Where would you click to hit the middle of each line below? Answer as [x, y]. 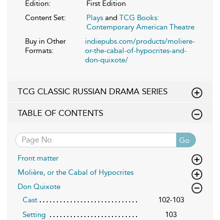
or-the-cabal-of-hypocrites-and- [136, 50]
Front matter [38, 158]
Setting [34, 214]
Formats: [39, 50]
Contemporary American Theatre [140, 27]
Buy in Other [45, 41]
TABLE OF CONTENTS [60, 113]
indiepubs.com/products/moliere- [140, 41]
